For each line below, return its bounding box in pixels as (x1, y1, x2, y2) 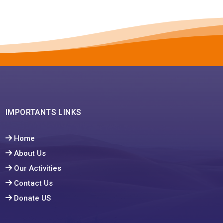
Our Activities (13, 163, 61, 173)
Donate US (13, 193, 51, 203)
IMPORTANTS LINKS (5, 108, 82, 117)
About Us (13, 148, 46, 158)
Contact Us (13, 178, 53, 188)
